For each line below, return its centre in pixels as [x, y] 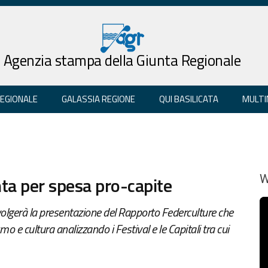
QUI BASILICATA [189, 99]
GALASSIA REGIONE [98, 99]
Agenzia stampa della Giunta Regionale [122, 60]
